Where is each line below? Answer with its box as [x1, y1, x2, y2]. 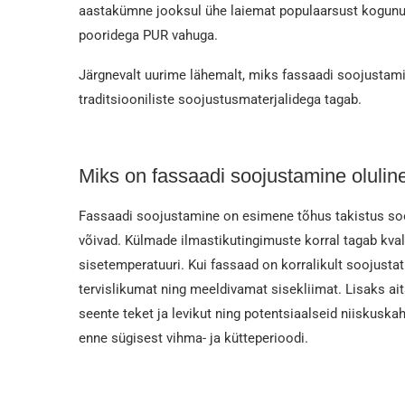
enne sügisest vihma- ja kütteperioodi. [79, 329, 308, 346]
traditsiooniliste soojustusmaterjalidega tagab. [79, 90, 365, 108]
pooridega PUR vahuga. [79, 26, 221, 43]
